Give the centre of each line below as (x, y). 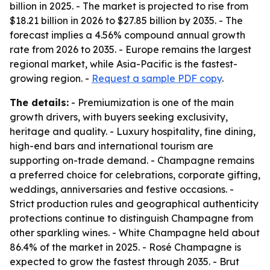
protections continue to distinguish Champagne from (131, 218)
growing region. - (51, 78)
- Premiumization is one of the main (151, 102)
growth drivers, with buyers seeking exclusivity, (119, 117)
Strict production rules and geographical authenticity (134, 204)
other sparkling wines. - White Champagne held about (135, 233)
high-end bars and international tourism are (111, 146)
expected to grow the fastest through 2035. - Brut (124, 262)
